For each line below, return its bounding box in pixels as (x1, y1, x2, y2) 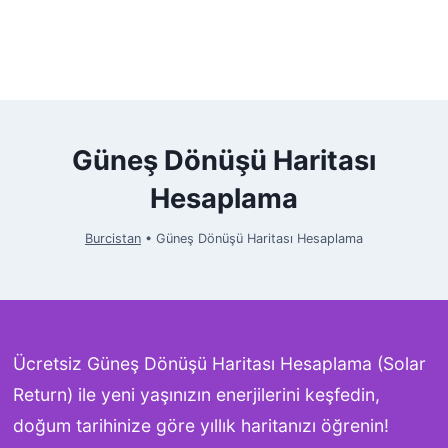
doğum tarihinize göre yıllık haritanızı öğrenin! (12, 415, 389, 436)
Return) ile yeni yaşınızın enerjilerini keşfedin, (12, 384, 380, 405)
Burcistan (85, 230, 141, 246)
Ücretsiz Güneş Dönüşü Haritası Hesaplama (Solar (12, 353, 426, 374)
